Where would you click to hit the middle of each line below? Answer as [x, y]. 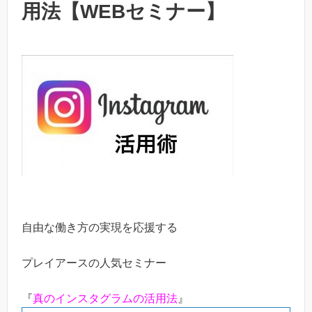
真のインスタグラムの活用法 [105, 298]
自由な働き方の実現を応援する [100, 228]
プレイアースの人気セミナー [94, 263]
